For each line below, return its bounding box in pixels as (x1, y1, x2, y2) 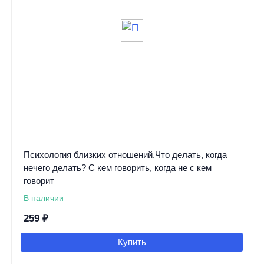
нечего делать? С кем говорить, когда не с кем (23, 162, 212, 173)
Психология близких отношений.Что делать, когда (23, 149, 227, 160)
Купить (117, 236, 146, 247)
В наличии (23, 193, 64, 203)
